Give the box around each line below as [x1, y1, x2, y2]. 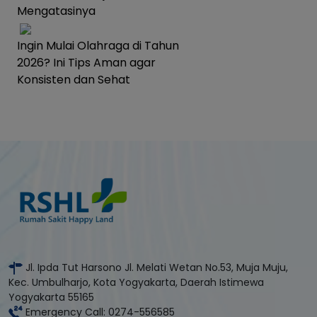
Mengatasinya [17, 3, 96, 20]
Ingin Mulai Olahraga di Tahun [17, 37, 179, 54]
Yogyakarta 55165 [8, 290, 94, 305]
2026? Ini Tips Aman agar [17, 54, 156, 71]
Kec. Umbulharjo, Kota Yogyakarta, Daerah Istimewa [8, 275, 264, 290]
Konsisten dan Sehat [17, 71, 130, 88]
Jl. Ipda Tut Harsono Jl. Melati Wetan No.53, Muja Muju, [23, 260, 288, 275]
